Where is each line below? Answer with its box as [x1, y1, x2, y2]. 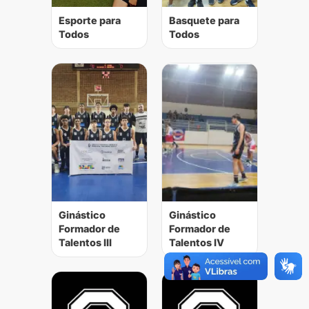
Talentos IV [169, 237, 224, 248]
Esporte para [59, 14, 121, 26]
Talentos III [59, 237, 112, 248]
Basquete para [169, 14, 239, 26]
